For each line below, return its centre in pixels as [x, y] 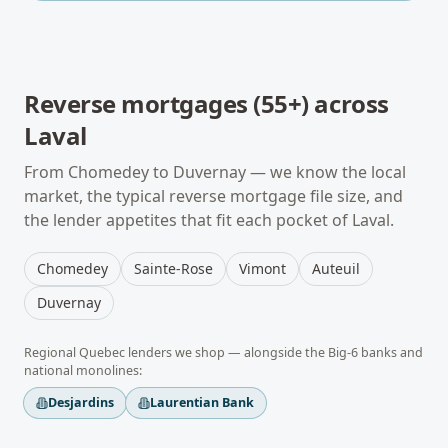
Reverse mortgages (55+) [166, 103]
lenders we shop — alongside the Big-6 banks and [274, 352]
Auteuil [336, 268]
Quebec [102, 352]
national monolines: [83, 370]
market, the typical [96, 196]
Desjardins [81, 402]
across [348, 103]
